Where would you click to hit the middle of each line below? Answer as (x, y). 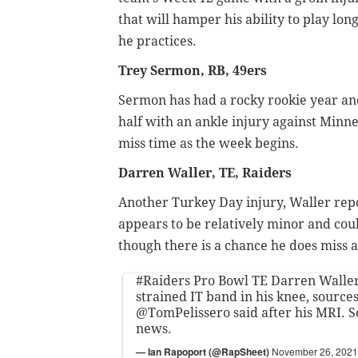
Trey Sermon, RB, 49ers (193, 71)
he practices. (157, 42)
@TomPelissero (183, 313)
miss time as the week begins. (209, 144)
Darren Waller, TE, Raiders (205, 173)
